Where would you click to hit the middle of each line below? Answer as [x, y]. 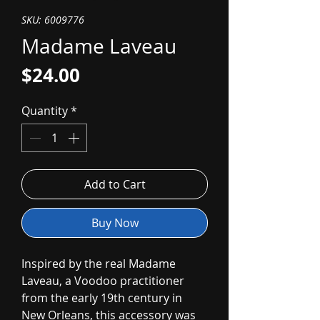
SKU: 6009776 [53, 20]
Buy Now [115, 223]
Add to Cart [115, 184]
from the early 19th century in [102, 298]
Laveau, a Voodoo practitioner [103, 281]
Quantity [45, 111]
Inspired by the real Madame [99, 264]
